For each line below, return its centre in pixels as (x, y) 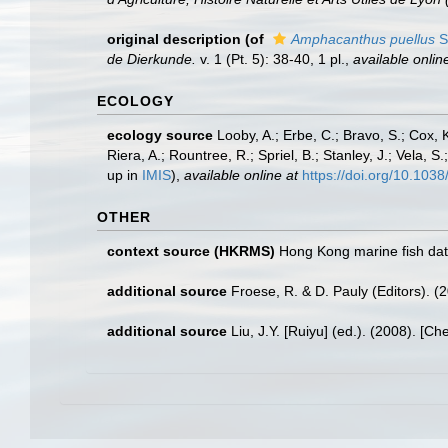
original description (174, 39)
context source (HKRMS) (191, 251)
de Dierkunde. (151, 59)
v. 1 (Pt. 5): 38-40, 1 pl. (270, 59)
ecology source (160, 135)
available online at (241, 175)
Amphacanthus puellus (363, 39)
